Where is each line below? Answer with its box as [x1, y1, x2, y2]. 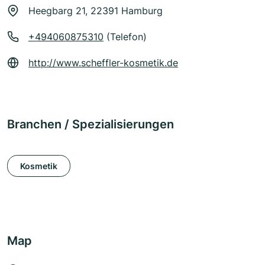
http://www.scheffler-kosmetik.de [28, 57, 178, 69]
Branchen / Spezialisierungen [7, 117, 174, 132]
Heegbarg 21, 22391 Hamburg [28, 5, 163, 17]
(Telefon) [104, 31, 147, 43]
